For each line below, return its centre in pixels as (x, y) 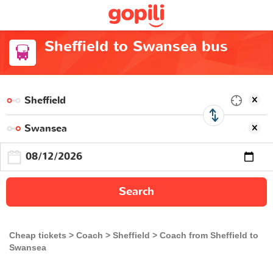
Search (136, 191)
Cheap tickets (38, 235)
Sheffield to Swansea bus (136, 47)
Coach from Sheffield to (209, 235)
